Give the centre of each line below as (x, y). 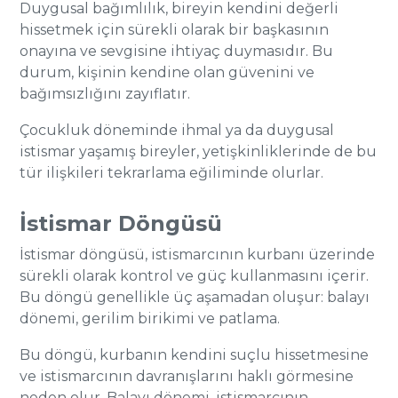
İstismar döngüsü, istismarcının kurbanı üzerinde (198, 255)
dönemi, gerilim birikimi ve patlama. (150, 318)
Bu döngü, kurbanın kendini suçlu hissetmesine (195, 355)
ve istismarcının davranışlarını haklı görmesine (187, 376)
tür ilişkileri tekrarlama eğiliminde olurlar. (172, 173)
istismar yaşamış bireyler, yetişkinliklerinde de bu (199, 151)
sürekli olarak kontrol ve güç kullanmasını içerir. (195, 276)
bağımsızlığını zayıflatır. (105, 94)
